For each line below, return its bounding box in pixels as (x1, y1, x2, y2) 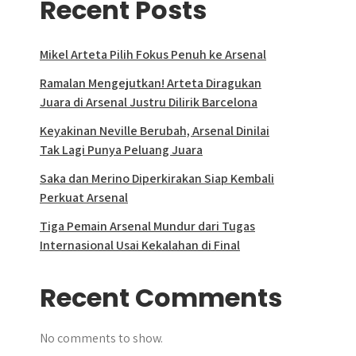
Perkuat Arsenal (40, 189, 128, 206)
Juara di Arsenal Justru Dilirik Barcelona (40, 94, 257, 110)
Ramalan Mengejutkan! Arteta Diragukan (40, 75, 261, 91)
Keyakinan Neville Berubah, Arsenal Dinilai (40, 122, 269, 139)
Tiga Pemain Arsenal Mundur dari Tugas (40, 218, 255, 234)
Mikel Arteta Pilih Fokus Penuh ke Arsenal (40, 46, 266, 63)
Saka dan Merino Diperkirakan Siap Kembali (40, 170, 274, 187)
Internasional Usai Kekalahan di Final (40, 237, 240, 253)
